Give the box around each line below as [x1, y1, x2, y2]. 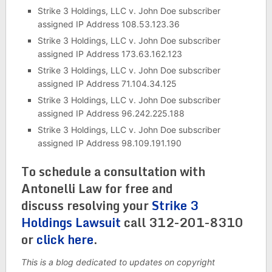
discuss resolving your [21, 195, 152, 216]
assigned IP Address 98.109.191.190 [37, 137, 182, 148]
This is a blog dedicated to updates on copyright [21, 256, 215, 267]
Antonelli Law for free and [21, 178, 173, 199]
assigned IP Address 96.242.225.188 [37, 107, 185, 118]
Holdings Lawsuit [21, 212, 121, 233]
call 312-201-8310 [120, 212, 243, 233]
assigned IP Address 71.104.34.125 [37, 78, 177, 89]
